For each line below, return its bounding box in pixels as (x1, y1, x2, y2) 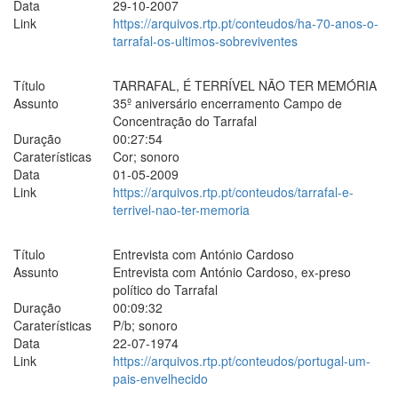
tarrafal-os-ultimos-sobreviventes (113, 31, 298, 50)
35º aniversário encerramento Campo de (113, 93, 342, 112)
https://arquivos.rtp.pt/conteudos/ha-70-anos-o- (113, 13, 378, 32)
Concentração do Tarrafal (113, 111, 257, 130)
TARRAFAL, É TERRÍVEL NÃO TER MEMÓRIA (113, 76, 377, 94)
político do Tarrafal (113, 280, 218, 298)
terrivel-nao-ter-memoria (113, 200, 250, 219)
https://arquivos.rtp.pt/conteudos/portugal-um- (113, 351, 370, 370)
